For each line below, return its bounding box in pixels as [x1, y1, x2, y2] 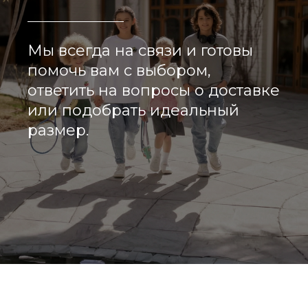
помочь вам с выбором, [27, 61, 211, 80]
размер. [27, 121, 89, 140]
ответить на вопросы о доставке [27, 81, 280, 100]
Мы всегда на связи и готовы [27, 41, 253, 60]
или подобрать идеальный [27, 101, 239, 120]
